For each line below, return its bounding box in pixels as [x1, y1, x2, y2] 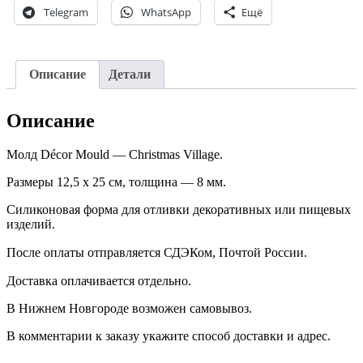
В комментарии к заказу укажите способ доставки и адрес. [6, 329, 331, 344]
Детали [109, 66, 151, 81]
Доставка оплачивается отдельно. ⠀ [6, 274, 204, 288]
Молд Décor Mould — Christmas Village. [6, 147, 223, 162]
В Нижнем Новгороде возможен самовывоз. [6, 301, 252, 316]
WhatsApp [141, 4, 191, 19]
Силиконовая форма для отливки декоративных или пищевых [6, 203, 351, 217]
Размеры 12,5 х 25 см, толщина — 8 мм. [6, 175, 226, 190]
